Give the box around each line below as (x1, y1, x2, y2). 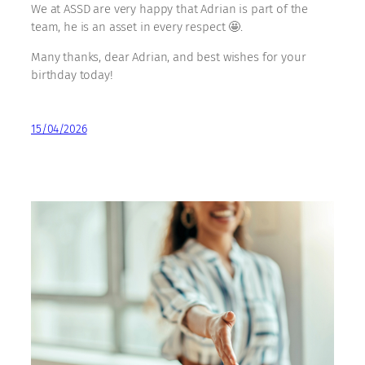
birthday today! (31, 67, 113, 82)
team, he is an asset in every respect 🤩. (31, 19, 243, 34)
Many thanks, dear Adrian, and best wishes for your (31, 49, 306, 64)
